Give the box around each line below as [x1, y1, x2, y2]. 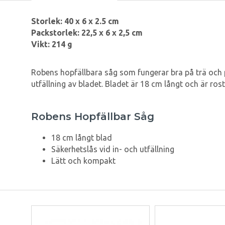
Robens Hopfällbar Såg [31, 110, 154, 123]
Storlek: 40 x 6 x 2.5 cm [31, 17, 119, 26]
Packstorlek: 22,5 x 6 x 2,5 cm [31, 28, 143, 38]
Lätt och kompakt [51, 156, 116, 166]
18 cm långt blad [51, 133, 112, 143]
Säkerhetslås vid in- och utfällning [51, 145, 174, 154]
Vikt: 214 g [31, 40, 72, 49]
